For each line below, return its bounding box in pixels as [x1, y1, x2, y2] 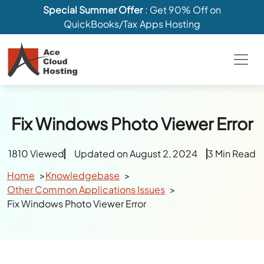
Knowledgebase [45, 169, 120, 181]
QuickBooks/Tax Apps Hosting [64, 18, 200, 30]
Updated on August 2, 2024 [74, 147, 198, 160]
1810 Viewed [8, 147, 64, 160]
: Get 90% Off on [144, 4, 221, 16]
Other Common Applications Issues [7, 183, 166, 196]
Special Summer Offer [43, 4, 145, 16]
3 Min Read [207, 147, 256, 160]
